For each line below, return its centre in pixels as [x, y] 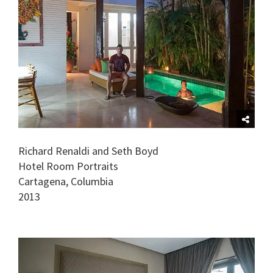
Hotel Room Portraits [68, 166]
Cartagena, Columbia [66, 181]
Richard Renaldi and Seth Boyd [88, 151]
